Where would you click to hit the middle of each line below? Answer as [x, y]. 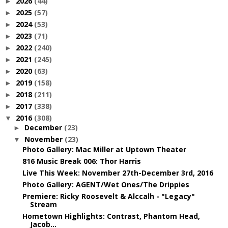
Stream [43, 204]
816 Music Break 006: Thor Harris [81, 161]
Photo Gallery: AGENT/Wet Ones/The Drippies [106, 184]
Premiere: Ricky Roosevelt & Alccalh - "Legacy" [108, 196]
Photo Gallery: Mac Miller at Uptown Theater [104, 149]
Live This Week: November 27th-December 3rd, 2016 [118, 173]
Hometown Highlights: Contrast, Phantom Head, [111, 216]
